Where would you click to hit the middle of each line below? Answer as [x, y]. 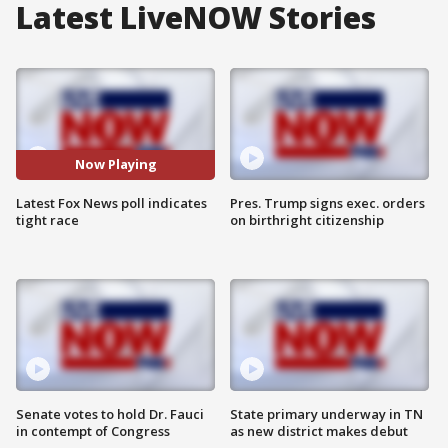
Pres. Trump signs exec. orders [327, 202]
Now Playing [115, 164]
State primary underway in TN [326, 414]
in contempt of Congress [93, 431]
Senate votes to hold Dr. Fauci [110, 414]
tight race [47, 219]
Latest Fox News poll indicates [111, 202]
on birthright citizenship [307, 219]
